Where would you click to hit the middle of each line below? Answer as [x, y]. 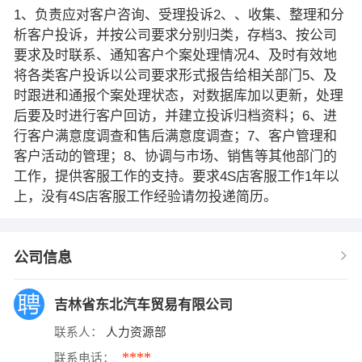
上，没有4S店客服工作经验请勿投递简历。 [145, 196]
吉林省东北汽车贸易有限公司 [145, 305]
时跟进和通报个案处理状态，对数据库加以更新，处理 [178, 95]
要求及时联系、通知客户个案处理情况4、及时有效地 [175, 55]
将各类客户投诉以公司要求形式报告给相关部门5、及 [175, 75]
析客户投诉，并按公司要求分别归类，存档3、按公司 [175, 35]
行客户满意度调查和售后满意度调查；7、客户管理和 [175, 136]
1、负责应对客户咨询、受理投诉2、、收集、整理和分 [179, 15]
